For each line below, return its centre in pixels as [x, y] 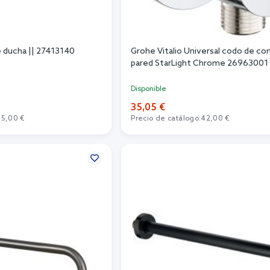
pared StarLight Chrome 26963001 [200, 64]
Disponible [149, 89]
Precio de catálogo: [166, 119]
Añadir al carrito [220, 138]
